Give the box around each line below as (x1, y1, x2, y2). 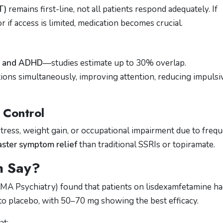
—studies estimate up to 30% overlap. (43, 57, 186, 69)
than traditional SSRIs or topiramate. (77, 139, 215, 150)
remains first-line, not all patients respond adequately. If (6, 3, 218, 15)
